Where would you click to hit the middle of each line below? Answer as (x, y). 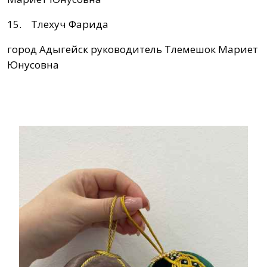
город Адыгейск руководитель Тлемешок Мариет (133, 49)
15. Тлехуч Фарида (58, 24)
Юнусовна (33, 65)
